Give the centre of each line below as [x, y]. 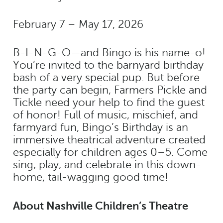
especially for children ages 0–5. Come [110, 152]
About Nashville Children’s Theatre [101, 206]
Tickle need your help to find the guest [109, 102]
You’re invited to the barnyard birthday [108, 65]
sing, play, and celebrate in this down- [107, 165]
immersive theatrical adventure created [109, 140]
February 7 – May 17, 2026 [78, 24]
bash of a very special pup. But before [106, 77]
